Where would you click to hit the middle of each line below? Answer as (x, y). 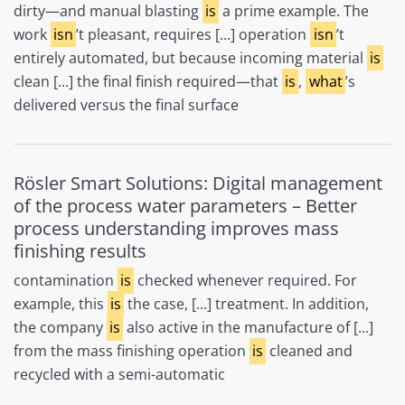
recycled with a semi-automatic (119, 375)
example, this (61, 304)
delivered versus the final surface (126, 104)
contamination (66, 281)
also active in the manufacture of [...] (249, 328)
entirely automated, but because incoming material (190, 57)
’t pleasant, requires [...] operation (193, 34)
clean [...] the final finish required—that (148, 81)
